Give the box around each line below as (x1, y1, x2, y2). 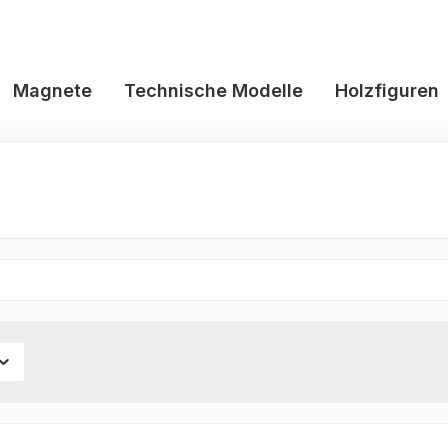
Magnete (13, 80, 92, 101)
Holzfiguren (335, 80, 439, 101)
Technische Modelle (124, 80, 303, 101)
